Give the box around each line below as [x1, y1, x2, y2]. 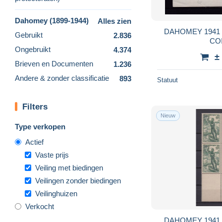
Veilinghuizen [35, 189, 77, 198]
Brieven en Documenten [15, 59, 93, 68]
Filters [22, 102, 48, 111]
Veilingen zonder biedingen [35, 176, 121, 185]
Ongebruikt [15, 45, 51, 54]
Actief [25, 137, 44, 146]
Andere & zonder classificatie [15, 74, 109, 83]
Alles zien [98, 16, 131, 25]
